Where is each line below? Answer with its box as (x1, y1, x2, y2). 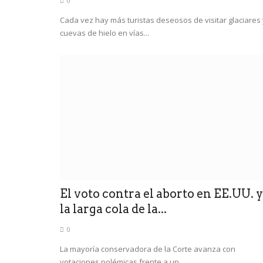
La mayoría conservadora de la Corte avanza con (60, 243, 235, 254)
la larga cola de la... (60, 201, 167, 216)
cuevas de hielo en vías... (60, 27, 149, 38)
